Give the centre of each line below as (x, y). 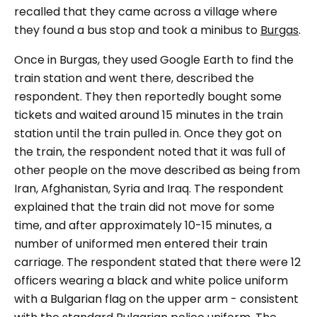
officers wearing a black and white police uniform (151, 281)
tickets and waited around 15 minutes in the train (149, 115)
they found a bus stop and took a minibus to (137, 30)
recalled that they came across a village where (146, 12)
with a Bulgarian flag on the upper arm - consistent (156, 299)
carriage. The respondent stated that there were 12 (157, 262)
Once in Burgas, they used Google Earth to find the (154, 60)
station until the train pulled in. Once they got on (148, 133)
